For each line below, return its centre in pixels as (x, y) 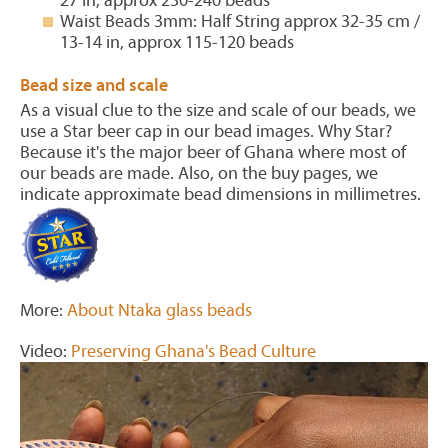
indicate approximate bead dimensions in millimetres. (220, 194)
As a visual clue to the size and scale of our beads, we (218, 110)
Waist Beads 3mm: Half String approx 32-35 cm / (240, 21)
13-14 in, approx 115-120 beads (177, 42)
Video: (45, 351)
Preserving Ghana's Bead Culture (193, 351)
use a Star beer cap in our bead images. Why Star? (206, 131)
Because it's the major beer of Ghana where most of (213, 152)
